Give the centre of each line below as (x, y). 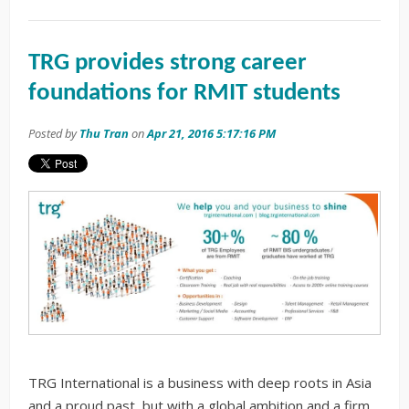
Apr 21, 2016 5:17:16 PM (211, 134)
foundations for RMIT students (184, 94)
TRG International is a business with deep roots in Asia (200, 383)
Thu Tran (104, 134)
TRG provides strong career (168, 64)
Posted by (54, 134)
